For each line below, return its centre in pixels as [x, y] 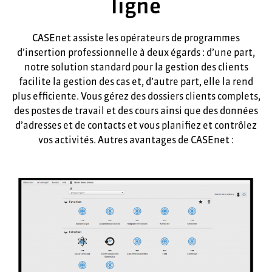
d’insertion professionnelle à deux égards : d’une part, [136, 52]
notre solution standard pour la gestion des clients [136, 67]
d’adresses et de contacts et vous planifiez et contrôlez [136, 125]
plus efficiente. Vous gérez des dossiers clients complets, [136, 96]
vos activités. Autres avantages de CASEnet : [136, 140]
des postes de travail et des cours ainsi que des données [136, 110]
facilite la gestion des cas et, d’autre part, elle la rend [136, 81]
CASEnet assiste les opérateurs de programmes [136, 38]
